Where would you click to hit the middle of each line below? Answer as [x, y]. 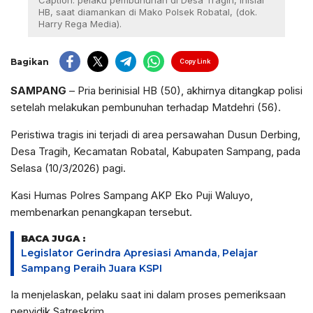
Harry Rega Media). [80, 24]
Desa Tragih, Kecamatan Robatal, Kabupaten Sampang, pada [155, 152]
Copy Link [195, 61]
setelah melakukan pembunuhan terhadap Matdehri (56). [146, 108]
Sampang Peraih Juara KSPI [92, 269]
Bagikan [30, 61]
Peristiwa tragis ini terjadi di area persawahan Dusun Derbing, [155, 135]
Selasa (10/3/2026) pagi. [68, 168]
